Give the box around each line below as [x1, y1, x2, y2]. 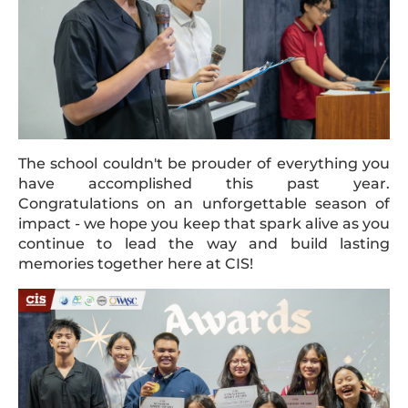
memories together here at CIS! [18, 254, 253, 272]
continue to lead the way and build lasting [18, 234, 390, 252]
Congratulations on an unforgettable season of [18, 194, 390, 212]
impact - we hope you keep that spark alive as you [18, 214, 390, 232]
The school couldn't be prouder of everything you [18, 154, 390, 172]
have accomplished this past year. [18, 174, 390, 192]
